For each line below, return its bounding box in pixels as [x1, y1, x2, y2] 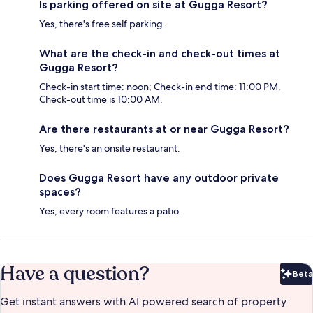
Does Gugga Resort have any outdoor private [39, 170, 279, 184]
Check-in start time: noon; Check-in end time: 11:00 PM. [39, 80, 281, 93]
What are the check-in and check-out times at [39, 46, 280, 60]
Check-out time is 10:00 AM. [39, 92, 163, 105]
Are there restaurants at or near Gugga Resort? [39, 122, 289, 136]
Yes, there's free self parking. [39, 17, 166, 30]
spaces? [39, 184, 81, 198]
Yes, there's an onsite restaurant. [39, 141, 180, 154]
